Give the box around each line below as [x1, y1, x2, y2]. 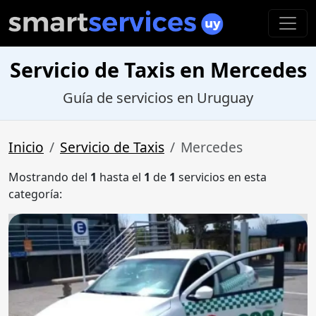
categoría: [8, 186, 62, 202]
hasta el [97, 169, 144, 186]
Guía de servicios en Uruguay [63, 88, 253, 108]
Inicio [8, 138, 44, 157]
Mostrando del [8, 169, 90, 186]
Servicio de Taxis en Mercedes [9, 56, 307, 84]
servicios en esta [176, 169, 267, 186]
